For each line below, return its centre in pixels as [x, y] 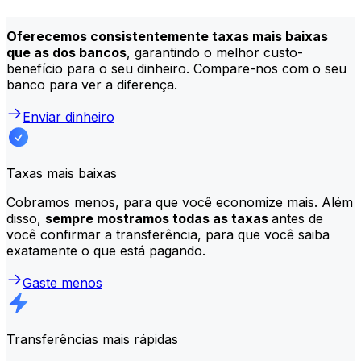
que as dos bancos [66, 52]
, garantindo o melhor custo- [215, 52]
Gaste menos [62, 282]
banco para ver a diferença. [92, 84]
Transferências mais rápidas [92, 339]
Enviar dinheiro [68, 116]
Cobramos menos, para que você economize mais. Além [180, 202]
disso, [26, 218]
